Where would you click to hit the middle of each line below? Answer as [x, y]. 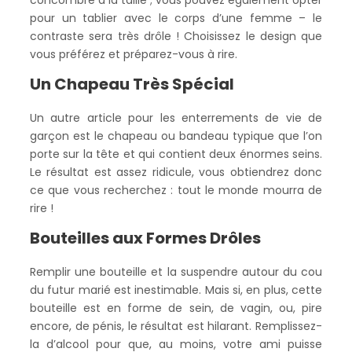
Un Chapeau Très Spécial [132, 84]
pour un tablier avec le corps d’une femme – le [176, 18]
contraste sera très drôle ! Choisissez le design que [176, 36]
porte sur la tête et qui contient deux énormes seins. [176, 154]
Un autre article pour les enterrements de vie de [176, 118]
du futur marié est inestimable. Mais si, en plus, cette [176, 290]
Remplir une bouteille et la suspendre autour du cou [176, 272]
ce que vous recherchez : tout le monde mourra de [176, 190]
